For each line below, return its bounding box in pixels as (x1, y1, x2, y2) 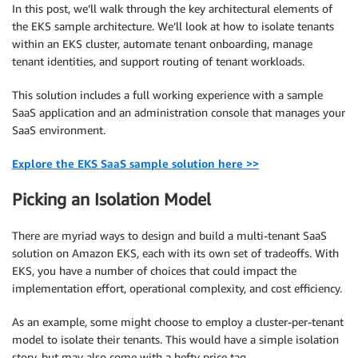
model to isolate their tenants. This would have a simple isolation (12, 332, 339, 346)
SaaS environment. (12, 123, 105, 137)
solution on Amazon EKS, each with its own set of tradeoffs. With (12, 245, 339, 260)
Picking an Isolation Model (12, 189, 211, 210)
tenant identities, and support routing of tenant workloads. (12, 54, 304, 68)
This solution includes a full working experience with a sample (12, 88, 323, 101)
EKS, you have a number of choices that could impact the (12, 263, 296, 277)
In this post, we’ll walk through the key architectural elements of (12, 2, 332, 15)
